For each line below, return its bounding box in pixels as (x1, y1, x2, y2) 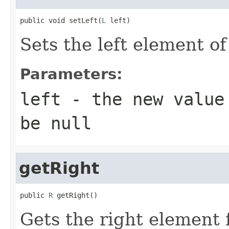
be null (20, 112, 91, 133)
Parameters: (20, 65, 123, 83)
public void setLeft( (20, 16, 102, 25)
